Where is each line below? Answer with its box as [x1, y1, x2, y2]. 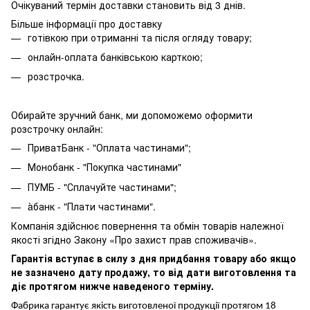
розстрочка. [28, 69, 84, 84]
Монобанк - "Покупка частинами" [28, 160, 181, 174]
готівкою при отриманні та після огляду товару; [28, 30, 252, 44]
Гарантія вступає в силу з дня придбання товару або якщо [11, 251, 296, 266]
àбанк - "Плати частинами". [28, 199, 156, 213]
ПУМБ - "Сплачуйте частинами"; [28, 179, 176, 194]
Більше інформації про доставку [11, 16, 162, 30]
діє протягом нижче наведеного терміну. [11, 279, 214, 293]
